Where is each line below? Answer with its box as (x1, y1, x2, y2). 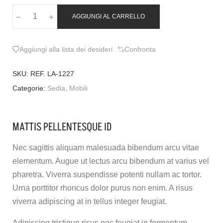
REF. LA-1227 (30, 70, 74, 78)
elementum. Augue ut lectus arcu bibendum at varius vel (12, 157, 209, 166)
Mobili (69, 84, 88, 93)
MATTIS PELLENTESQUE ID (12, 119, 111, 135)
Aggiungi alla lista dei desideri (19, 45, 112, 53)
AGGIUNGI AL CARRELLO (72, 13, 145, 20)
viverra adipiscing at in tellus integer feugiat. (12, 197, 167, 206)
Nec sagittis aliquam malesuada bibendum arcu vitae (12, 143, 199, 152)
